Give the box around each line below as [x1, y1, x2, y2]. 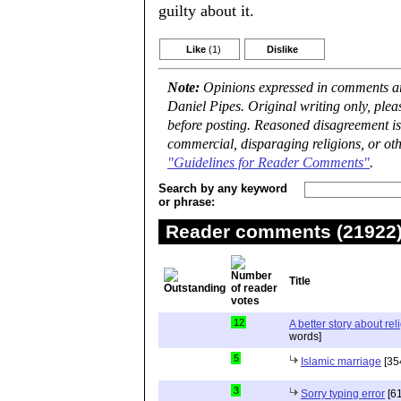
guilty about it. [158, 2, 254, 20]
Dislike [267, 44, 298, 55]
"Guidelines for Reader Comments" [167, 155, 370, 171]
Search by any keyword [158, 182, 287, 195]
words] [289, 330, 321, 343]
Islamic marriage [301, 355, 381, 368]
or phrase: [158, 195, 215, 209]
